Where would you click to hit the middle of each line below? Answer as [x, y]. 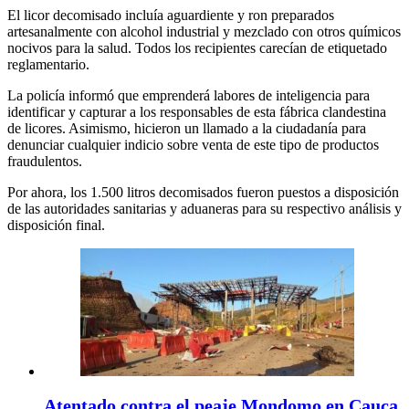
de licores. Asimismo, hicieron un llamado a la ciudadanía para [187, 129]
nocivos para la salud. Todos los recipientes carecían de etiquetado [197, 48]
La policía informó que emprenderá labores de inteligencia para [189, 96]
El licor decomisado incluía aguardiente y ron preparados [171, 16]
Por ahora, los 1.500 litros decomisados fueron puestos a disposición [203, 193]
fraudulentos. [45, 162]
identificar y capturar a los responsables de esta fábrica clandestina [197, 112]
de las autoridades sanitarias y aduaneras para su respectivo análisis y [204, 209]
